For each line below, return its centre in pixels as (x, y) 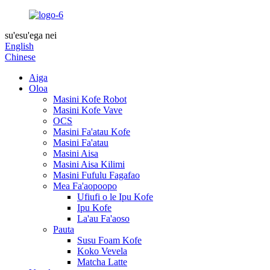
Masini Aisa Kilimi (89, 164)
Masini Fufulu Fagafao (96, 175)
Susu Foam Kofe (109, 240)
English (19, 46)
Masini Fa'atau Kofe (92, 132)
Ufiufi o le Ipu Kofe (115, 197)
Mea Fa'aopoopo (85, 186)
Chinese (20, 57)
